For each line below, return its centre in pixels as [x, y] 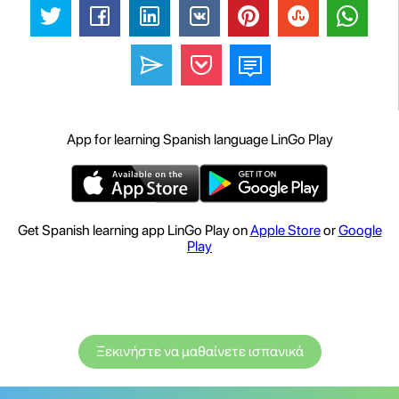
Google [360, 231]
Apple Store [285, 231]
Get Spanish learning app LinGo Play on [134, 231]
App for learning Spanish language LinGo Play [199, 140]
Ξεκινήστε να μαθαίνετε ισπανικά [199, 352]
